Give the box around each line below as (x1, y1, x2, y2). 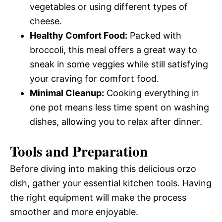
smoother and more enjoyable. (10, 207, 138, 217)
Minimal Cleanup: (30, 88, 104, 98)
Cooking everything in (104, 88, 199, 98)
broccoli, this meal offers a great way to (30, 45, 197, 55)
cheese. (30, 16, 62, 26)
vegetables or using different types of (30, 1, 188, 12)
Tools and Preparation (10, 141, 148, 162)
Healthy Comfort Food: (30, 30, 127, 41)
